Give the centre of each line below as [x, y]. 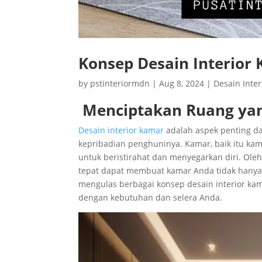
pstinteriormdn [120, 83]
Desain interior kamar [121, 130]
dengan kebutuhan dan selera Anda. [151, 197]
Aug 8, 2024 [182, 83]
